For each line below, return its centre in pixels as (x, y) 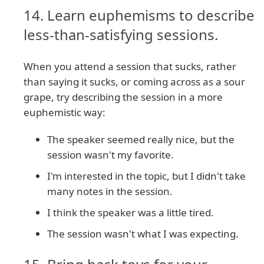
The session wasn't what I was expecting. (143, 233)
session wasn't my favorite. (110, 154)
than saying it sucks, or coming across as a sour (134, 81)
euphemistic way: (65, 112)
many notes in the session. (110, 191)
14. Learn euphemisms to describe (139, 15)
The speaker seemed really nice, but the (141, 139)
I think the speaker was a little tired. (131, 212)
